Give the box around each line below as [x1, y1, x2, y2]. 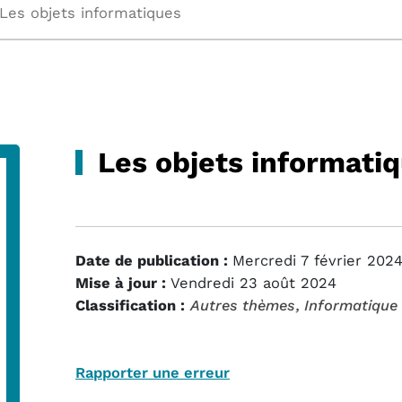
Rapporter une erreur [75, 364, 230, 381]
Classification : [75, 297, 185, 314]
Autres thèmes [190, 297, 295, 314]
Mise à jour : [75, 275, 166, 292]
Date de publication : [75, 252, 228, 269]
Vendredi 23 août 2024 [170, 275, 336, 292]
